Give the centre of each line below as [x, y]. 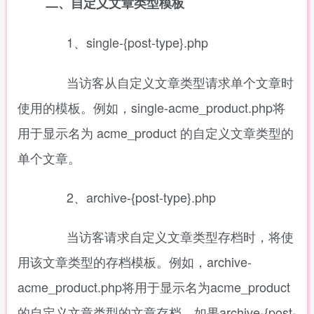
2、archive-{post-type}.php [127, 197]
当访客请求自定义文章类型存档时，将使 [166, 236]
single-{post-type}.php [147, 42]
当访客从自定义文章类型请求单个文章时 [166, 82]
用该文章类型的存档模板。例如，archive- [135, 261]
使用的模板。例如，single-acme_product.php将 [151, 107]
